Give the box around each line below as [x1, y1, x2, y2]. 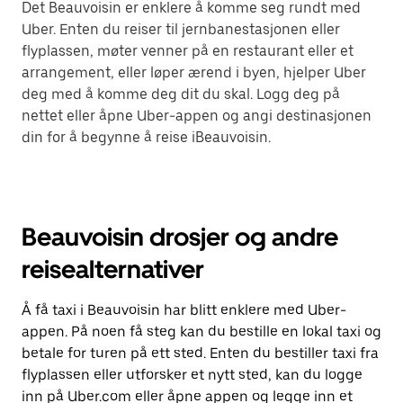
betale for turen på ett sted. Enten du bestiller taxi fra [22, 345, 379, 362]
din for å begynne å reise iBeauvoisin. [22, 129, 271, 146]
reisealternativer [22, 254, 204, 284]
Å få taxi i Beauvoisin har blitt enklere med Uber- [22, 301, 346, 318]
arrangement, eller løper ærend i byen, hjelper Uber [22, 64, 366, 81]
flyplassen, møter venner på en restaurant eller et [22, 42, 354, 59]
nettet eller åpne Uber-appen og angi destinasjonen [22, 107, 372, 124]
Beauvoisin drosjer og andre [22, 221, 338, 252]
